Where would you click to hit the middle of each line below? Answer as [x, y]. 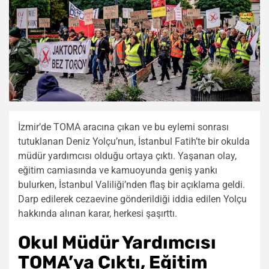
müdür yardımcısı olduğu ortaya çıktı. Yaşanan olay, [127, 156]
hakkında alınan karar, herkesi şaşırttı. [98, 214]
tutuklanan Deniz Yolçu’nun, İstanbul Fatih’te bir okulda [134, 142]
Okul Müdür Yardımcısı [117, 243]
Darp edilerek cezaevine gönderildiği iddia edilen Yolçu [132, 199]
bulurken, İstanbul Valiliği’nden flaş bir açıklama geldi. [131, 185]
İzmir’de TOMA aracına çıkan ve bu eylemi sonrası [123, 127]
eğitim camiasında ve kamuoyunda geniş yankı [118, 171]
